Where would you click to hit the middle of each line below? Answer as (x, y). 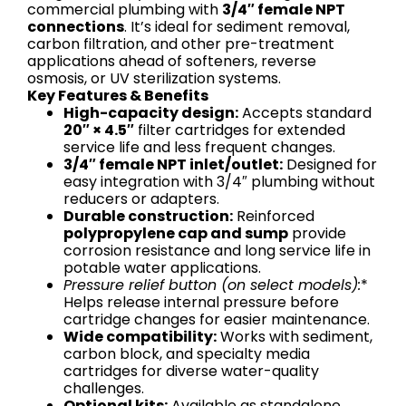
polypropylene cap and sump (176, 234)
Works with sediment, (295, 337)
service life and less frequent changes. (199, 148)
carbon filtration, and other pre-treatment (181, 44)
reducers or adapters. (141, 199)
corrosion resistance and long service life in (217, 251)
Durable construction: (148, 217)
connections (76, 27)
